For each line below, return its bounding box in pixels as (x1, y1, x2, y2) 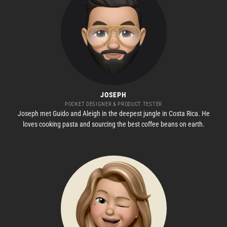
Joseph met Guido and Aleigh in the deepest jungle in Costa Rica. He (17, 109, 210, 118)
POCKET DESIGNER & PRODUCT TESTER (65, 100, 162, 107)
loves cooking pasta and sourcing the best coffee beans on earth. (22, 120, 205, 129)
